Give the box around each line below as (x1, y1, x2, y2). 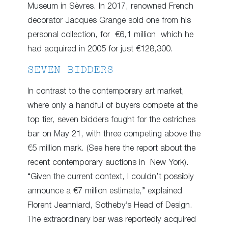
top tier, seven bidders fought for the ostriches (27, 116, 195, 124)
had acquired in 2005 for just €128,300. (27, 45, 173, 53)
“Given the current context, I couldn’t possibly (27, 173, 194, 181)
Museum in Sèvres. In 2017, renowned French (27, 3, 193, 11)
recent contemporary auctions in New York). (27, 159, 189, 167)
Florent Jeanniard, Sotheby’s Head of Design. (27, 202, 192, 210)
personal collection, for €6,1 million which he (27, 31, 193, 39)
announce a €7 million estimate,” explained (27, 187, 182, 195)
